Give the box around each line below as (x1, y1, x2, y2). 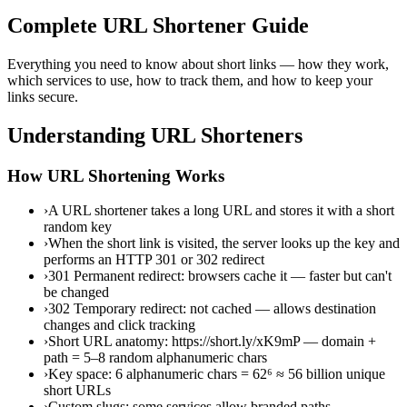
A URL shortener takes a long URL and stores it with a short (48, 203, 394, 219)
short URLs (44, 382, 111, 399)
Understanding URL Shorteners (7, 123, 303, 147)
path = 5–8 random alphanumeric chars (44, 350, 267, 366)
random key (44, 219, 112, 235)
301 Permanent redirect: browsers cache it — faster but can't (48, 268, 392, 284)
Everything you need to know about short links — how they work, (7, 55, 389, 72)
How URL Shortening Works (7, 165, 224, 185)
